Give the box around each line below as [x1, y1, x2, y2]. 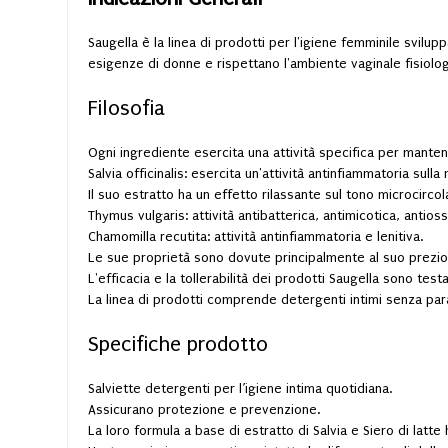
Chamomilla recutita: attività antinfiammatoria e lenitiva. [88, 228, 423, 244]
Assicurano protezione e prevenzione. [88, 401, 320, 417]
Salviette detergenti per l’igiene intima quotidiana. [88, 380, 392, 396]
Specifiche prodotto [88, 331, 268, 356]
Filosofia [88, 95, 165, 120]
